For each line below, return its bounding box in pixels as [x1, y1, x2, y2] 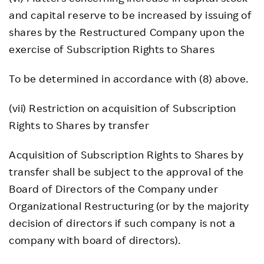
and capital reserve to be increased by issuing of [9, 8, 252, 21]
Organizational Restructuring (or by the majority [9, 199, 249, 212]
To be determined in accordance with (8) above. [9, 72, 249, 85]
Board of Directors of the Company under [9, 182, 219, 195]
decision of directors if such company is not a [9, 216, 236, 229]
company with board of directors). [9, 233, 181, 246]
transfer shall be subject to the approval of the [9, 165, 244, 178]
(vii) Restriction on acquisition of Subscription [9, 101, 236, 114]
